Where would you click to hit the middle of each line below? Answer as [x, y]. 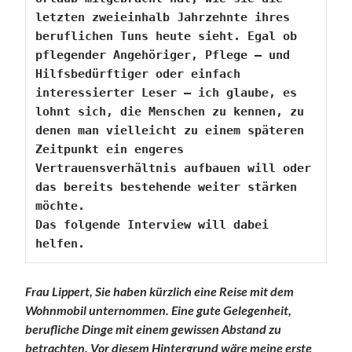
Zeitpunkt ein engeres [110, 149]
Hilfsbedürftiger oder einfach [138, 73]
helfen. [60, 243]
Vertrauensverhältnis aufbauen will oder [174, 168]
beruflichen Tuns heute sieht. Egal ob [167, 36]
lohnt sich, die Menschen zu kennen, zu [170, 111]
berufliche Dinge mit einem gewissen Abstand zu [154, 328]
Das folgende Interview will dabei [152, 224]
